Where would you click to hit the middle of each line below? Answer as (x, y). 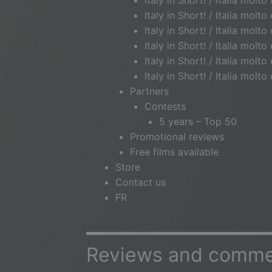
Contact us (141, 182)
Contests (165, 106)
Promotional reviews (177, 137)
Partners (149, 91)
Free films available (174, 152)
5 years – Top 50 (198, 121)
